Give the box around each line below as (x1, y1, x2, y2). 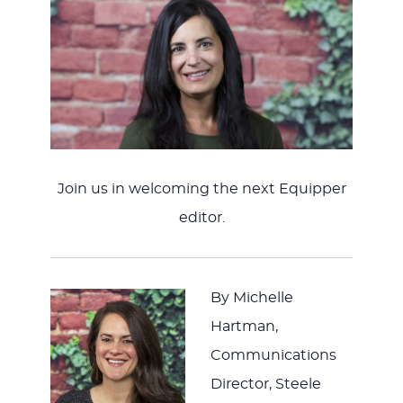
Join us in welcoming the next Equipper (57, 181, 346, 196)
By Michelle (210, 290, 293, 305)
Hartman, (210, 318, 278, 334)
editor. (178, 210, 225, 225)
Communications (210, 347, 336, 363)
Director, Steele (210, 376, 321, 391)
